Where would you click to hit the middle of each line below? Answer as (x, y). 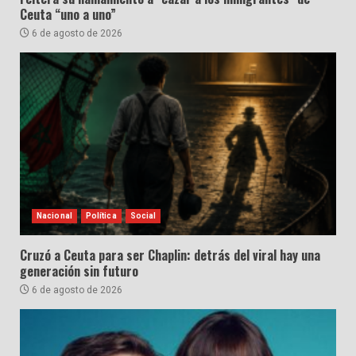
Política (101, 216)
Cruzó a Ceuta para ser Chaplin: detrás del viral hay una (170, 255)
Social (143, 216)
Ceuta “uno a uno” (68, 15)
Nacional (54, 216)
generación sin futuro (79, 271)
